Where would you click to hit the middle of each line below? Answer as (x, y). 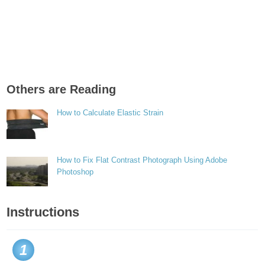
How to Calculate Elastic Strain (110, 113)
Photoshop (75, 172)
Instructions (43, 212)
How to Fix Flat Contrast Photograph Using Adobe (142, 160)
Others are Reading (62, 89)
